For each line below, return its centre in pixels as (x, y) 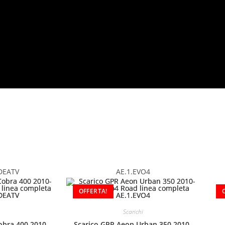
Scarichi (133, 212)
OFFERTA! (93, 191)
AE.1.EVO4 (133, 172)
